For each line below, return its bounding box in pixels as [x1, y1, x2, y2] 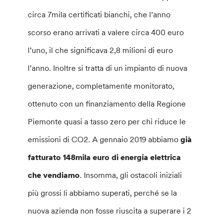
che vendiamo [28, 170, 80, 180]
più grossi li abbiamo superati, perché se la [28, 188, 177, 198]
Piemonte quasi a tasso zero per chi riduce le [28, 116, 186, 127]
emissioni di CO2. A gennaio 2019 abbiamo [28, 134, 181, 145]
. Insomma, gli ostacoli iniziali [80, 170, 182, 180]
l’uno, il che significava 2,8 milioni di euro [28, 45, 173, 55]
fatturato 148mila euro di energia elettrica [28, 152, 181, 163]
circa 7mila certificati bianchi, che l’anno [28, 9, 171, 20]
